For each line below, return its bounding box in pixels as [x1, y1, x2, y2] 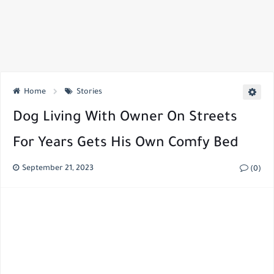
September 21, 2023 [20, 165, 94, 173]
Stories [76, 87, 102, 97]
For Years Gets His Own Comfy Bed [13, 136, 239, 152]
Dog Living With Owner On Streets [13, 111, 237, 126]
